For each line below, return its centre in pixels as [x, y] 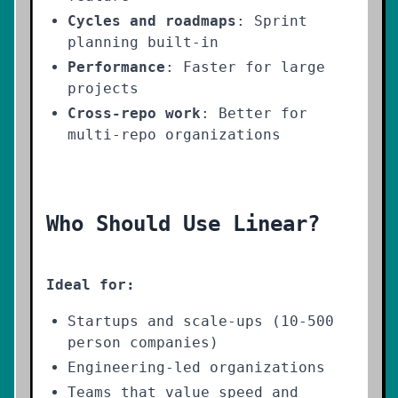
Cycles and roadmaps [152, 21]
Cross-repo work [134, 113]
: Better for [254, 113]
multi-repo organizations [174, 135]
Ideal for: [91, 285]
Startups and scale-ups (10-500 [201, 321]
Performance [116, 67]
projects [103, 88]
